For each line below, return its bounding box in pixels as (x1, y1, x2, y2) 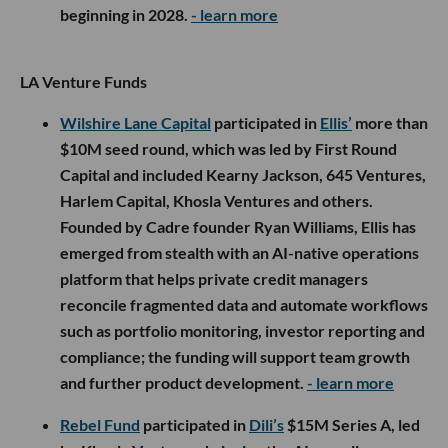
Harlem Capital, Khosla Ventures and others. (60, 191, 373, 211)
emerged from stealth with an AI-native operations (60, 243, 419, 263)
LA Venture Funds (20, 72, 147, 92)
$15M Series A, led (284, 415, 420, 435)
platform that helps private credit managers (60, 269, 368, 289)
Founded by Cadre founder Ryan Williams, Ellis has (60, 217, 416, 237)
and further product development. (60, 373, 307, 393)
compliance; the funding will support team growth (60, 347, 410, 367)
